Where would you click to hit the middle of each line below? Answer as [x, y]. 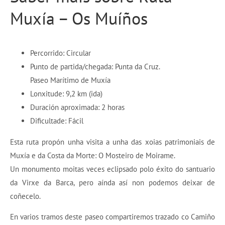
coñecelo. [25, 196]
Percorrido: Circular [61, 53]
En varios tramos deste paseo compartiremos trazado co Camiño [113, 216]
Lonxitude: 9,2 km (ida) [66, 94]
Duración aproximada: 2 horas [77, 107]
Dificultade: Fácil [57, 121]
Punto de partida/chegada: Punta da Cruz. [95, 67]
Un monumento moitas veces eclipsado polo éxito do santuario [113, 169]
